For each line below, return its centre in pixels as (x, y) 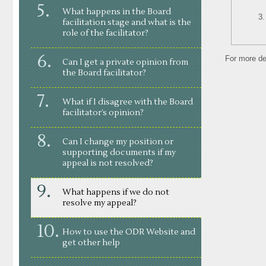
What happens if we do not (116, 192)
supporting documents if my (119, 153)
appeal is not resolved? (108, 163)
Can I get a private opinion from (125, 62)
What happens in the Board (117, 12)
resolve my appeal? (99, 203)
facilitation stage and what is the (127, 23)
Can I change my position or (118, 142)
